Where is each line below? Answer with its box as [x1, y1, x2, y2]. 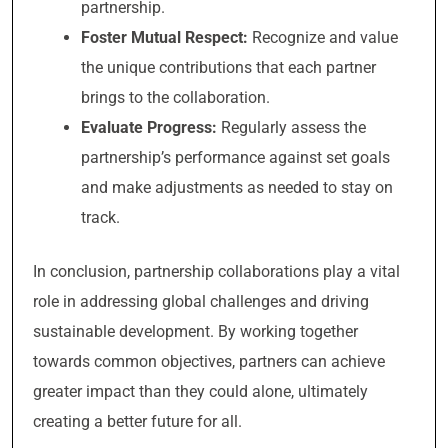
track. [81, 208, 120, 227]
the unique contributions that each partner [81, 58, 376, 77]
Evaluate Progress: [81, 118, 217, 137]
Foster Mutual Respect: [81, 28, 248, 47]
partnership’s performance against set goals [81, 148, 390, 167]
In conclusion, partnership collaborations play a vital [33, 262, 400, 281]
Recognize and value [248, 28, 398, 47]
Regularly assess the [217, 118, 366, 137]
